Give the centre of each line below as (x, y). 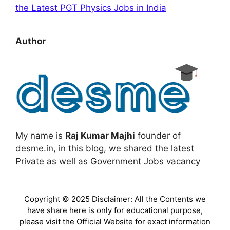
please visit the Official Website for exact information (115, 222)
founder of (158, 136)
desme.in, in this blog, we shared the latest (105, 149)
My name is (40, 136)
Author (31, 41)
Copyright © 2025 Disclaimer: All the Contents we (115, 199)
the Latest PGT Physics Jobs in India (91, 8)
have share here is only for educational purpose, (115, 210)
